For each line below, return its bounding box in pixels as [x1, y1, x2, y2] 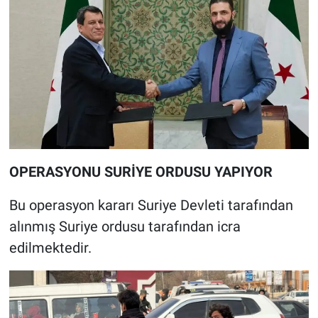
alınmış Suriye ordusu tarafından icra [9, 217, 241, 235]
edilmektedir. [9, 238, 92, 256]
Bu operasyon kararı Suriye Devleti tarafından [9, 196, 293, 214]
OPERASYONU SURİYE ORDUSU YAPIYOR [9, 163, 273, 180]
